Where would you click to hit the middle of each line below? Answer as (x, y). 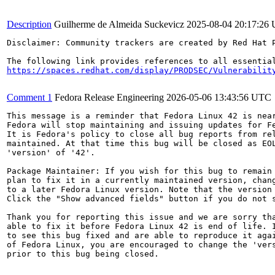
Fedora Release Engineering (109, 97)
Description (29, 24)
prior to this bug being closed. (83, 254)
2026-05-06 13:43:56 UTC (219, 97)
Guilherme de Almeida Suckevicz (119, 24)
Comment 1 (29, 97)
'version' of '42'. (51, 153)
